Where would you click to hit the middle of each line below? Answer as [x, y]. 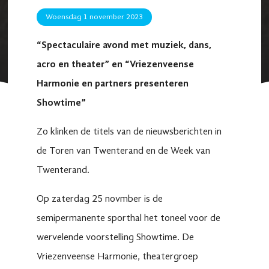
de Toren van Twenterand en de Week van [123, 151]
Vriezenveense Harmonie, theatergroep [117, 257]
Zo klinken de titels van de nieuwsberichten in [129, 132]
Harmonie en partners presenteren [112, 84]
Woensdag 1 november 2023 [94, 17]
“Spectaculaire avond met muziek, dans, [124, 45]
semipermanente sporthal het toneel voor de [128, 219]
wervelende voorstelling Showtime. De [115, 238]
